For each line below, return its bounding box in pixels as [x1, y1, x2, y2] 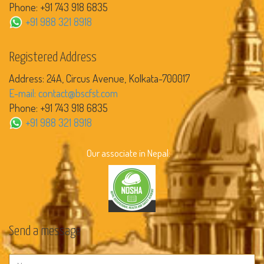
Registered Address [9, 50, 97, 64]
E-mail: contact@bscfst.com [9, 86, 118, 100]
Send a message [9, 224, 81, 238]
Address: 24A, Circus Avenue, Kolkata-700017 [9, 71, 190, 85]
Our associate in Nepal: [87, 146, 177, 159]
